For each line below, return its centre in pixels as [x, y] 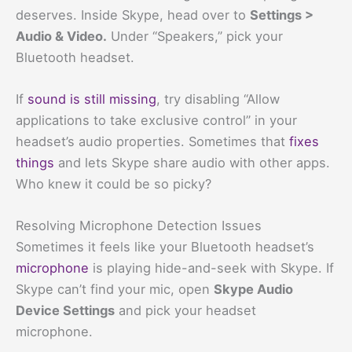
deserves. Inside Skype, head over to [133, 15]
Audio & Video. [61, 36]
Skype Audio [253, 289]
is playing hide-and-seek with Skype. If [211, 268]
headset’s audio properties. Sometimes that [152, 141]
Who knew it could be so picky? [114, 183]
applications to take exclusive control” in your [156, 120]
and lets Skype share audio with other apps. [192, 162]
